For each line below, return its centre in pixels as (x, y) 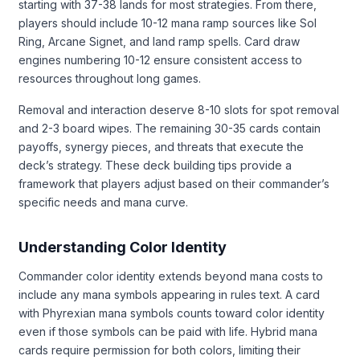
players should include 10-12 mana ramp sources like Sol (168, 22)
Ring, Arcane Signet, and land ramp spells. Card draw (159, 41)
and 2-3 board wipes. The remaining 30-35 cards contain (170, 128)
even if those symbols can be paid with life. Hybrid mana (168, 331)
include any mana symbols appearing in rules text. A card (169, 294)
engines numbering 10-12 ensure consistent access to (160, 59)
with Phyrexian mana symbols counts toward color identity (172, 313)
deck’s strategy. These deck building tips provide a (155, 165)
